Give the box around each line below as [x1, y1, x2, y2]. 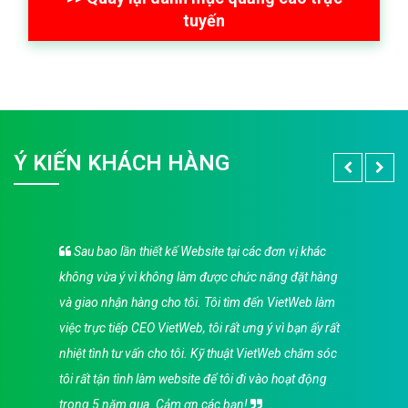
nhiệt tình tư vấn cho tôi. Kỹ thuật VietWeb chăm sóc [59, 345, 337, 361]
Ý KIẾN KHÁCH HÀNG [14, 149, 229, 176]
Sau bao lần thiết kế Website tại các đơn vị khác [71, 243, 326, 259]
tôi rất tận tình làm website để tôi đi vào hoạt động [59, 371, 327, 386]
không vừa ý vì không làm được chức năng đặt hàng [59, 269, 338, 284]
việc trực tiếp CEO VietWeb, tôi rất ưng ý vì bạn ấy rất [59, 320, 340, 335]
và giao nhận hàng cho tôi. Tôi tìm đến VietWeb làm [59, 294, 335, 310]
